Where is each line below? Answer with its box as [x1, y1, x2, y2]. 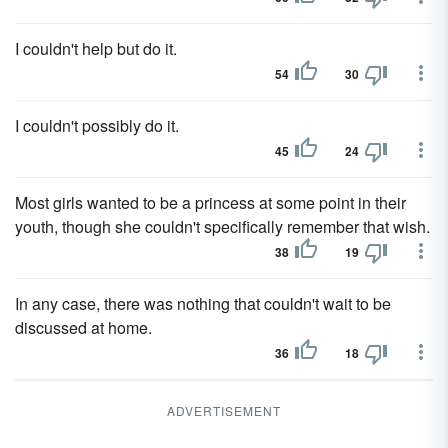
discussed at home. [15, 316, 152, 339]
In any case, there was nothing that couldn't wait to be [15, 292, 391, 315]
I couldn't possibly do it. [15, 114, 179, 137]
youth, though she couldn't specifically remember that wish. [15, 215, 430, 238]
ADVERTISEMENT [167, 402, 281, 419]
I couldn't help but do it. [15, 37, 177, 60]
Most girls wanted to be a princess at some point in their [15, 191, 406, 214]
